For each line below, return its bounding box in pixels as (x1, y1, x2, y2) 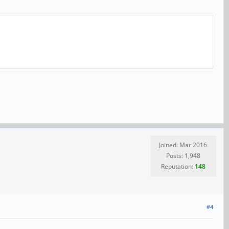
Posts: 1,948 (166, 151, 200, 161)
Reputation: (161, 162, 195, 171)
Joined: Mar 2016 (159, 141, 207, 150)
